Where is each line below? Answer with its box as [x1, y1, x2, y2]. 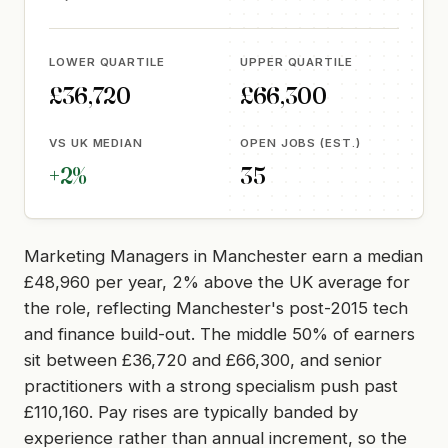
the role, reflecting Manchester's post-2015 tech [24, 298, 408, 319]
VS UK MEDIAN [49, 135, 144, 150]
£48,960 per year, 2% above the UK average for [24, 272, 410, 293]
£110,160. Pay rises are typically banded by [24, 402, 358, 423]
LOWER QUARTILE [49, 54, 165, 69]
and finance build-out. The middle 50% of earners [24, 324, 415, 345]
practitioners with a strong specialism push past [24, 376, 398, 397]
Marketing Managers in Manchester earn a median [24, 246, 423, 267]
